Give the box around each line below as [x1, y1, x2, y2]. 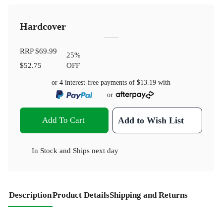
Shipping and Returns [110, 190, 188, 200]
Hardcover [20, 21, 66, 32]
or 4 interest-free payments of [52, 79, 137, 87]
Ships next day [73, 146, 118, 155]
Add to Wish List [118, 115, 184, 126]
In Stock [32, 146, 57, 155]
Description [9, 190, 52, 200]
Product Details [53, 190, 110, 200]
